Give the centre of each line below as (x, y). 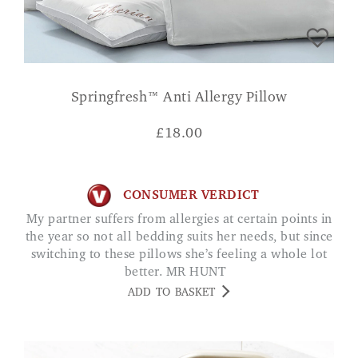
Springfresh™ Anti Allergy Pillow (179, 99)
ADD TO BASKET (171, 294)
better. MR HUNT (179, 273)
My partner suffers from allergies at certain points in (32, 220)
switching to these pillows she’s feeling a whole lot (179, 255)
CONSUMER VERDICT (191, 195)
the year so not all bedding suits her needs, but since (179, 238)
